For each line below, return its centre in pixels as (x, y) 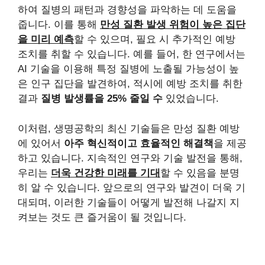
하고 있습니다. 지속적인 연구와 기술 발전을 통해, (130, 158)
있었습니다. (191, 98)
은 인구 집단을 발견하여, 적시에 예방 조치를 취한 (130, 84)
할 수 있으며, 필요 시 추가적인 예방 (155, 39)
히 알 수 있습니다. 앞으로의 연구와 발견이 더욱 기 (132, 188)
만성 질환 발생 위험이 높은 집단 (173, 25)
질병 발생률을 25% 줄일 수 (102, 98)
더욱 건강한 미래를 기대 (106, 173)
